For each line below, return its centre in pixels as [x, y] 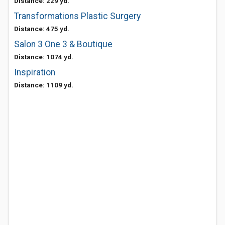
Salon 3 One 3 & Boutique [63, 44]
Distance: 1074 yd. [44, 57]
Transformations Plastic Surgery [77, 16]
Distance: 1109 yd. [44, 85]
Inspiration [35, 72]
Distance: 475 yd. [42, 29]
